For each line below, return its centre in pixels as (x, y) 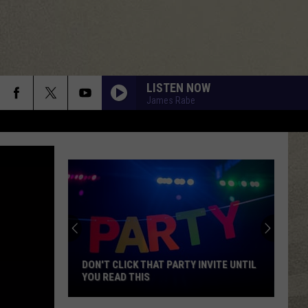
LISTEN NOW (178, 87)
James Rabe (171, 100)
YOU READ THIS (116, 277)
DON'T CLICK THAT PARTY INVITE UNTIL (169, 265)
